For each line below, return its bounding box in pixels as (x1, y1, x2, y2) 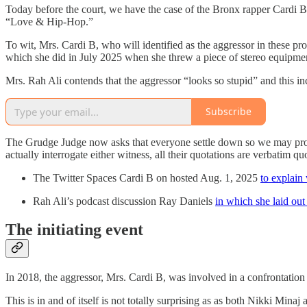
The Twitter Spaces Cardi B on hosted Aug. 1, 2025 (33, 171, 260, 184)
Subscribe (206, 105, 251, 119)
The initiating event (5, 221, 143, 239)
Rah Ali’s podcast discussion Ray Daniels (33, 195, 215, 207)
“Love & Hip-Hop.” (5, 15, 93, 27)
